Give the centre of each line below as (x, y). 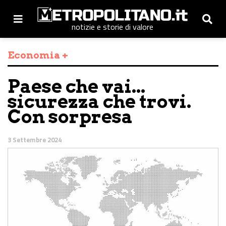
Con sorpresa (70, 117)
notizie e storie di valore (112, 27)
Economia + (38, 55)
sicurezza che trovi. (99, 102)
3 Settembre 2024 (35, 140)
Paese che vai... (76, 87)
